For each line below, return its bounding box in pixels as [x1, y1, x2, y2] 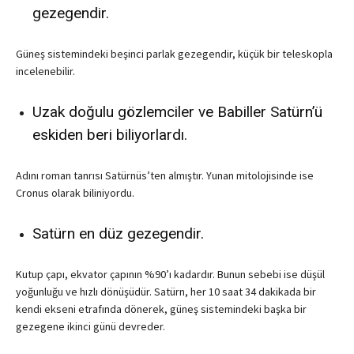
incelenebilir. [16, 64, 75, 79]
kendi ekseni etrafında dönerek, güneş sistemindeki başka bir [16, 302, 307, 317]
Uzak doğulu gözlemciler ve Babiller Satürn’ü [32, 103, 322, 122]
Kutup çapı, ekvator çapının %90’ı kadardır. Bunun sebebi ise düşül [16, 267, 325, 282]
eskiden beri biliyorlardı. [32, 126, 187, 145]
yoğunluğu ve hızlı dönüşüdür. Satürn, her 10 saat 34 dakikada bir [16, 284, 316, 299]
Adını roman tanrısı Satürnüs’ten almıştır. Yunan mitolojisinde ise [16, 168, 314, 183]
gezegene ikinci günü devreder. [16, 319, 165, 334]
